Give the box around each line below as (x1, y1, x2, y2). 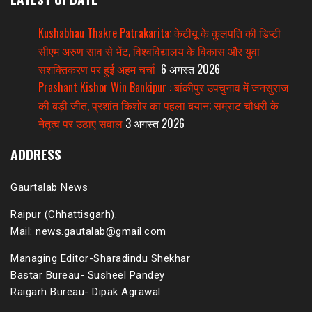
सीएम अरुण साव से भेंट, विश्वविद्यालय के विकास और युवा (38, 42, 260, 60)
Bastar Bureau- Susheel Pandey (10, 269, 165, 282)
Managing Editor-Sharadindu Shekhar (10, 252, 190, 265)
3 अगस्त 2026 (125, 115, 185, 132)
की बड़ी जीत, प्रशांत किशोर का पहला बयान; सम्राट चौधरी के (38, 97, 279, 114)
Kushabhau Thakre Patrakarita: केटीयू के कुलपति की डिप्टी (38, 24, 281, 42)
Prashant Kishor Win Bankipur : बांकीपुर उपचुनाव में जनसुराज (38, 79, 288, 96)
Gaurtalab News (10, 181, 88, 194)
